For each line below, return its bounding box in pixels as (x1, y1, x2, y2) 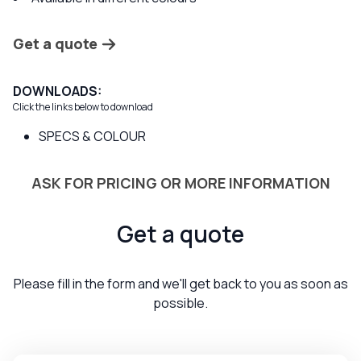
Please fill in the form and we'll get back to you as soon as (13, 274, 348, 293)
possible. (153, 293, 208, 312)
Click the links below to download (13, 99, 153, 114)
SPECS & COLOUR (39, 127, 146, 145)
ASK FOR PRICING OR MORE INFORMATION (31, 172, 330, 193)
